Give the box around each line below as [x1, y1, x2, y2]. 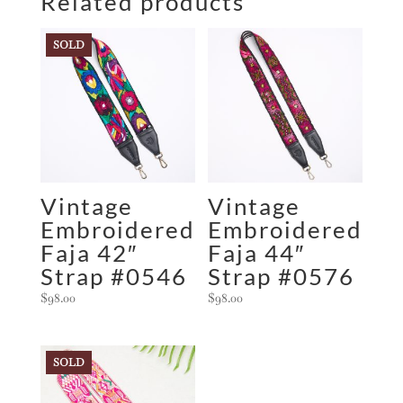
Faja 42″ [40, 237, 138, 267]
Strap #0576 [208, 261, 355, 291]
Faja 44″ [208, 237, 306, 267]
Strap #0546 [40, 261, 187, 291]
